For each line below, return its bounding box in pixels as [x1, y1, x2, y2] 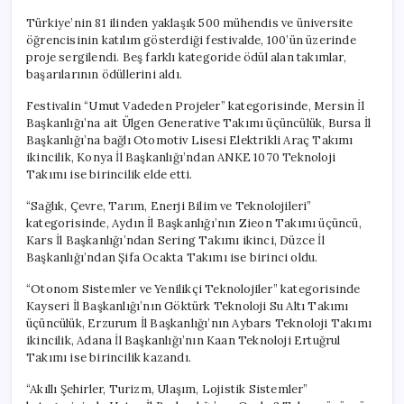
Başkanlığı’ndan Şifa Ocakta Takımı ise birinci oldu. [26, 249, 318, 265]
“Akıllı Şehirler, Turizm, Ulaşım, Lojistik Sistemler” [26, 381, 308, 397]
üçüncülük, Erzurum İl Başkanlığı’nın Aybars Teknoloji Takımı [26, 315, 372, 331]
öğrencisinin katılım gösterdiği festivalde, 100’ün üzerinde [26, 32, 356, 48]
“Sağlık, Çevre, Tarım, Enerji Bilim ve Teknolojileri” [26, 197, 312, 214]
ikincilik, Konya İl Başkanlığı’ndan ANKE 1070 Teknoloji [26, 149, 335, 165]
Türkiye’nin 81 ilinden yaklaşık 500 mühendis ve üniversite [26, 14, 353, 31]
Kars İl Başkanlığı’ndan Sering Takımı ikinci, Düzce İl [26, 232, 325, 248]
